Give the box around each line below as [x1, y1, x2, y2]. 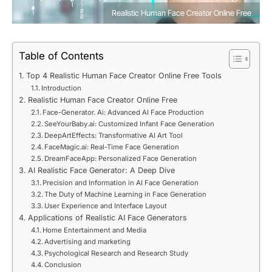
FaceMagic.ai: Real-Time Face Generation [44, 143, 180, 152]
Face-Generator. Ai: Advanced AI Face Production [42, 108, 205, 117]
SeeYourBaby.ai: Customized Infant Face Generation [44, 120, 215, 129]
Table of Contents [19, 50, 104, 63]
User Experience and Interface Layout [44, 202, 168, 211]
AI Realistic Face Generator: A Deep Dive [27, 166, 175, 175]
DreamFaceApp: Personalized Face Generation [44, 154, 197, 163]
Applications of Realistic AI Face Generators [27, 213, 187, 223]
